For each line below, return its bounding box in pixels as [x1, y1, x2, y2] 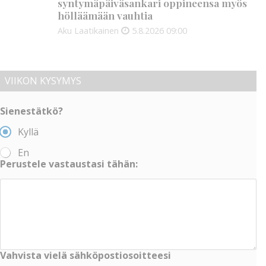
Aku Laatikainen [58, 25, 119, 36]
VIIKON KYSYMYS [5, 74, 81, 87]
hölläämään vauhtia [58, 8, 153, 23]
